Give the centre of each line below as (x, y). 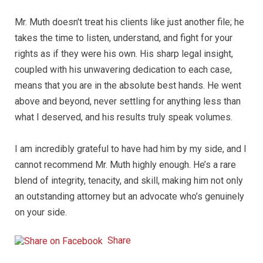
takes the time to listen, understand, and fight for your (124, 38)
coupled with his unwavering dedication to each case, (123, 70)
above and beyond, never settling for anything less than (128, 101)
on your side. (41, 212)
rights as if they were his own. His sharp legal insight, (124, 54)
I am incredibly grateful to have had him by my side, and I (131, 149)
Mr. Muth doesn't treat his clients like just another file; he (129, 22)
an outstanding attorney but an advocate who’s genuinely (129, 196)
